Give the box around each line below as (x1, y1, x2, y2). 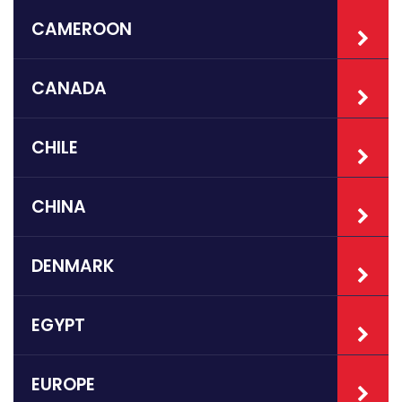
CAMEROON (31, 17, 132, 42)
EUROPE (31, 372, 95, 398)
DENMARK (31, 254, 114, 279)
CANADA (31, 76, 107, 101)
